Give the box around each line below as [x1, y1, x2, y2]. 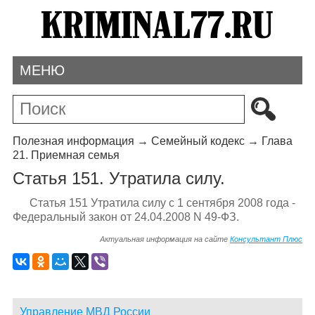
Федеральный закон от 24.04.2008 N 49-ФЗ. [12, 210, 239, 223]
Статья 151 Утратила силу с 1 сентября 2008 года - [29, 196, 295, 209]
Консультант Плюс [230, 234, 303, 243]
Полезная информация [12, 134, 134, 147]
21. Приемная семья [12, 148, 120, 161]
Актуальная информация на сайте [100, 234, 231, 243]
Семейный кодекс [150, 134, 245, 147]
